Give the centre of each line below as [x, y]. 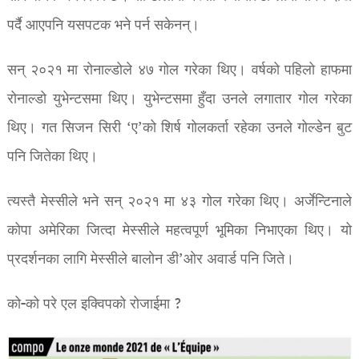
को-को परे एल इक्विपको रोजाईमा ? [94, 305]
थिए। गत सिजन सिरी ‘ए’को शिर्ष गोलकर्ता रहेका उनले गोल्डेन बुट [179, 128]
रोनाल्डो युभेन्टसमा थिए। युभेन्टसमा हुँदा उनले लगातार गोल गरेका [179, 99]
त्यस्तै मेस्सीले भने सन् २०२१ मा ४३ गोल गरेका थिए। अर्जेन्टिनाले [179, 202]
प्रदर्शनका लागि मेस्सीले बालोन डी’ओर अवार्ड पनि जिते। [150, 260]
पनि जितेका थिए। [52, 157]
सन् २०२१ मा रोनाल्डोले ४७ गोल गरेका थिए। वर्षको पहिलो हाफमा [179, 71]
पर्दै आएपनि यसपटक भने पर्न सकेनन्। [103, 26]
